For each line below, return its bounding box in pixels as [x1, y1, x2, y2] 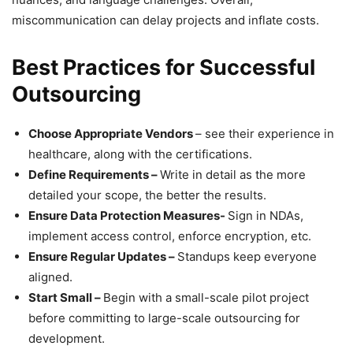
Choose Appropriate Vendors [28, 125, 195, 141]
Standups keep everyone [177, 248, 317, 264]
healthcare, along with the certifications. [28, 146, 252, 162]
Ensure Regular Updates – [28, 248, 177, 264]
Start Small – [28, 289, 103, 305]
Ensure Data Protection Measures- [28, 207, 228, 223]
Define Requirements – [28, 166, 160, 182]
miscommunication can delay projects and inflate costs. [12, 12, 319, 28]
